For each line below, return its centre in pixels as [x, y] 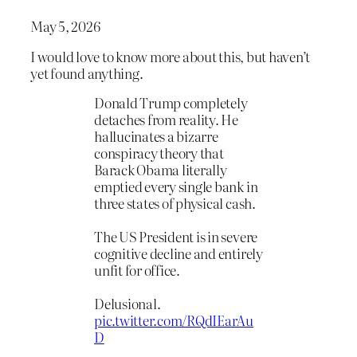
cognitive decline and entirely [178, 253]
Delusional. [127, 304]
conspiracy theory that [159, 153]
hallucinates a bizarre [156, 136]
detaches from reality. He [166, 120]
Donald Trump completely [171, 103]
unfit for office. [137, 270]
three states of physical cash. [175, 203]
